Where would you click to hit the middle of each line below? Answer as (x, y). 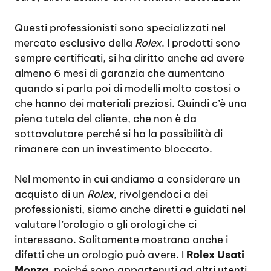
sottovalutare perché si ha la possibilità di (119, 133)
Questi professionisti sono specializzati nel (120, 28)
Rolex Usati (215, 255)
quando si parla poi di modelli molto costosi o (127, 88)
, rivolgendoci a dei (161, 194)
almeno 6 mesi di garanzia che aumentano (120, 73)
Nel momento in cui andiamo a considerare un (127, 179)
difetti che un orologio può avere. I (100, 255)
